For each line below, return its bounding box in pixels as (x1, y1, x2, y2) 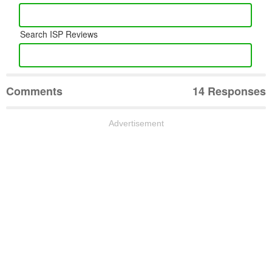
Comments (6, 83, 63, 100)
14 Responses (192, 83, 266, 100)
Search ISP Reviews (20, 28, 98, 41)
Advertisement (108, 118, 164, 129)
